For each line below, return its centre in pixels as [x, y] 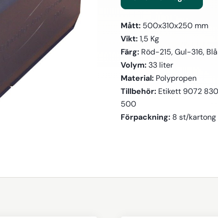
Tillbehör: [139, 91]
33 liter [160, 65]
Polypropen [175, 78]
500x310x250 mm [175, 26]
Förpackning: [146, 117]
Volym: [134, 65]
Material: [137, 78]
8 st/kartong [193, 117]
